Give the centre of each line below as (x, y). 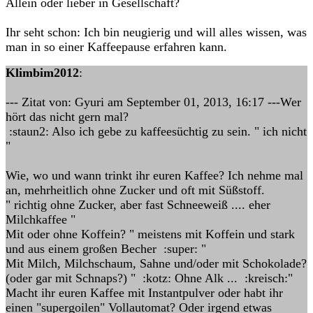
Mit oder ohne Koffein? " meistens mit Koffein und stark (150, 234)
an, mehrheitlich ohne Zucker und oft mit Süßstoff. (135, 190)
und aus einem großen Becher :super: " (106, 249)
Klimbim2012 (42, 73)
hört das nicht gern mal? (67, 117)
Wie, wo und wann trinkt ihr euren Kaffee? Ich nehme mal (154, 175)
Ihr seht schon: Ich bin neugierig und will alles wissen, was (156, 32)
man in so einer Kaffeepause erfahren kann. (116, 47)
